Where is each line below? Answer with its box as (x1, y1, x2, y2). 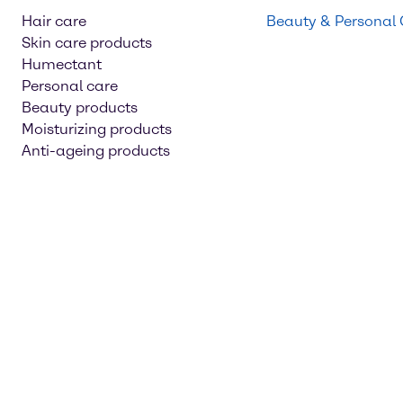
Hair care (22, 13, 86, 30)
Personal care (22, 77, 118, 94)
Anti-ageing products (22, 142, 170, 159)
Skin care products (22, 34, 152, 51)
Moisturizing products (22, 121, 172, 138)
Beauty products (22, 99, 138, 116)
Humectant (22, 56, 102, 73)
